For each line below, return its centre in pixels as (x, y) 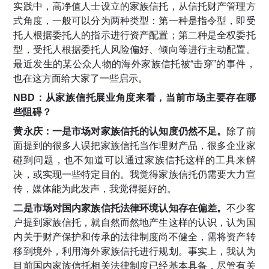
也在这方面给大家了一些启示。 (81, 79)
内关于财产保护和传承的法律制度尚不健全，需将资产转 (134, 237)
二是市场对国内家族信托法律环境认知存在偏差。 (120, 208)
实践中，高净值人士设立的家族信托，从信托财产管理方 (134, 7)
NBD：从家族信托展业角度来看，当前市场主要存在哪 (134, 98)
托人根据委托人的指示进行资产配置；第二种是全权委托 (134, 35)
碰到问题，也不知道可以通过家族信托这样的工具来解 (134, 160)
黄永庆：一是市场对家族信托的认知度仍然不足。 (120, 131)
